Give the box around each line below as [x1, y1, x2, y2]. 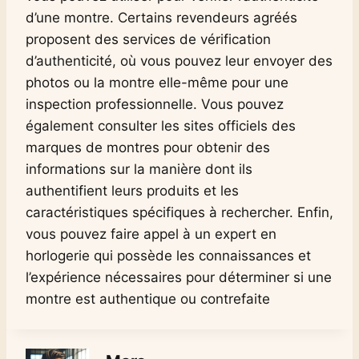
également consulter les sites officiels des [26, 117, 296, 134]
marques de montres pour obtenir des [26, 139, 270, 155]
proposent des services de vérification [26, 30, 271, 47]
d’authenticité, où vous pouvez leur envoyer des [26, 52, 333, 69]
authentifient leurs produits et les [26, 182, 239, 199]
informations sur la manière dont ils [26, 160, 252, 177]
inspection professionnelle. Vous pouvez [26, 95, 284, 112]
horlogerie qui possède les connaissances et [26, 247, 311, 264]
